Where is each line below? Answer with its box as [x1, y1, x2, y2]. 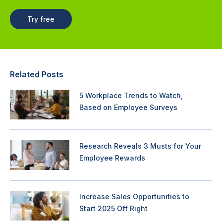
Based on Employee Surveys [79, 103, 177, 111]
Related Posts [10, 69, 63, 79]
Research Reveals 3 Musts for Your [79, 141, 201, 150]
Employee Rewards [79, 153, 145, 162]
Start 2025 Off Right [79, 204, 148, 213]
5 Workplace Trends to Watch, [79, 91, 183, 100]
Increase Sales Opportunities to [79, 192, 189, 201]
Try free [27, 14, 55, 23]
